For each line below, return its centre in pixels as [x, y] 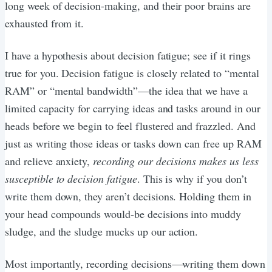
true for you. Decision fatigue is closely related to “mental [132, 73]
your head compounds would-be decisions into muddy [123, 213]
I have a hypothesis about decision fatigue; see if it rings [128, 55]
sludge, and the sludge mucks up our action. [102, 231]
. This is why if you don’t [192, 178]
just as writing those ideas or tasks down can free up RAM [133, 143]
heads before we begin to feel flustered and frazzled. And [130, 125]
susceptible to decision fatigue [71, 178]
